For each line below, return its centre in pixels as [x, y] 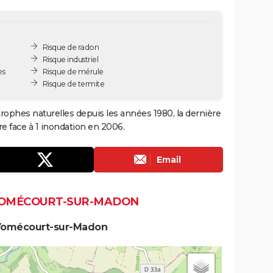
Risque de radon [71, 47]
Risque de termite [73, 83]
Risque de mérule [73, 71]
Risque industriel [70, 59]
